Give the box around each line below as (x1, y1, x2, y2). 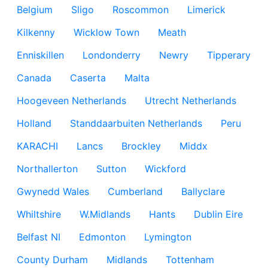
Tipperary (207, 49, 251, 61)
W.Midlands (80, 208, 130, 220)
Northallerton (17, 163, 78, 175)
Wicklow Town (74, 26, 139, 38)
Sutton (96, 163, 126, 175)
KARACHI (17, 140, 58, 152)
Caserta (70, 72, 106, 84)
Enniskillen (17, 49, 64, 61)
